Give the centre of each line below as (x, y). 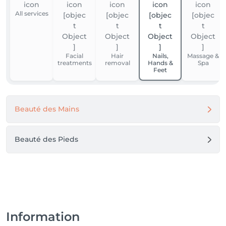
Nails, (160, 56)
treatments (74, 63)
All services (32, 13)
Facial (74, 56)
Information (43, 217)
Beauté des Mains (47, 109)
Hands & (160, 63)
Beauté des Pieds (46, 139)
